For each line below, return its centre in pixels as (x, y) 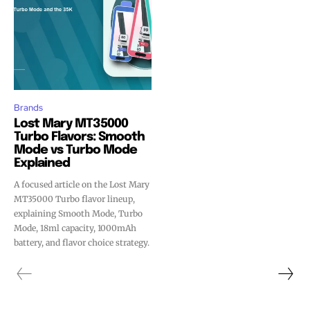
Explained (42, 164)
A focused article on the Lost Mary (82, 185)
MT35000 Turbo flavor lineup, (74, 199)
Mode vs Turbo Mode (75, 151)
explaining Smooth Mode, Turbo (78, 214)
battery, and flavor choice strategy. (82, 243)
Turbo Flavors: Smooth (79, 137)
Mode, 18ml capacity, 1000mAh (75, 228)
